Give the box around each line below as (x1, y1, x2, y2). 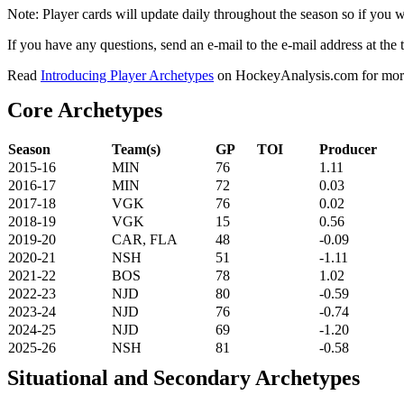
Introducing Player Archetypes (41, 68, 214, 84)
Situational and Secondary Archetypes (7, 365, 360, 390)
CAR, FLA (112, 231, 178, 247)
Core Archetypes (7, 98, 162, 123)
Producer (319, 141, 377, 157)
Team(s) (112, 141, 161, 157)
